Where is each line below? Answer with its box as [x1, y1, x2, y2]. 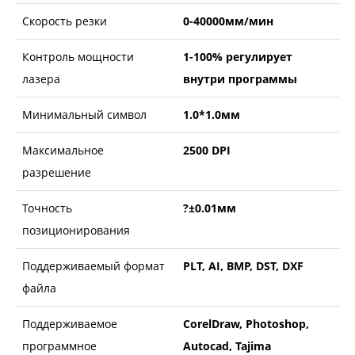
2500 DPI [183, 142, 231, 158]
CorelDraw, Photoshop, [183, 315, 309, 331]
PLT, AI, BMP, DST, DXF [183, 258, 303, 273]
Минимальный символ [22, 106, 147, 122]
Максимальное [22, 142, 104, 158]
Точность [22, 200, 72, 216]
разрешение [22, 164, 91, 180]
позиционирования [22, 222, 130, 238]
